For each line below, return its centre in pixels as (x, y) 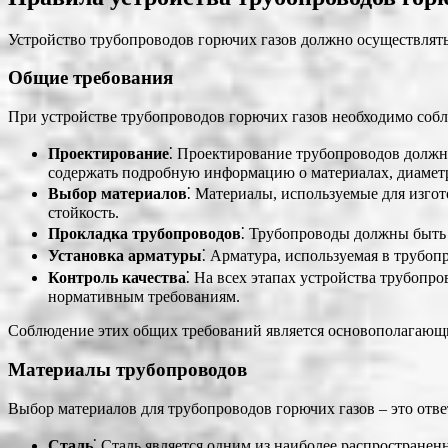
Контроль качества (117, 278)
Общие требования (90, 78)
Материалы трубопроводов (127, 369)
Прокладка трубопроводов (144, 234)
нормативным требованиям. (144, 297)
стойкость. (83, 213)
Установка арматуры (125, 256)
